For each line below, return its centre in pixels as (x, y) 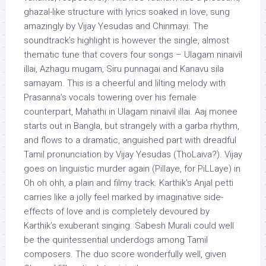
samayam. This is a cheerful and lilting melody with (125, 83)
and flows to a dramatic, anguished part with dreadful (130, 140)
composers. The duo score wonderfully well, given (125, 254)
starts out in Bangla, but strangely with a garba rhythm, (132, 126)
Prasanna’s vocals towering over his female (110, 97)
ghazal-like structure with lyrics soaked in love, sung (127, 12)
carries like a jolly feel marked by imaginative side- (123, 197)
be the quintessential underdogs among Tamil (116, 240)
